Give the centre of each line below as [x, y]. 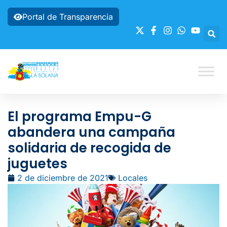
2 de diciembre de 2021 [63, 178]
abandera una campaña [91, 132]
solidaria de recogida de [89, 148]
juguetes [37, 164]
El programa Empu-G [80, 117]
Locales [133, 178]
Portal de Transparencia [68, 17]
